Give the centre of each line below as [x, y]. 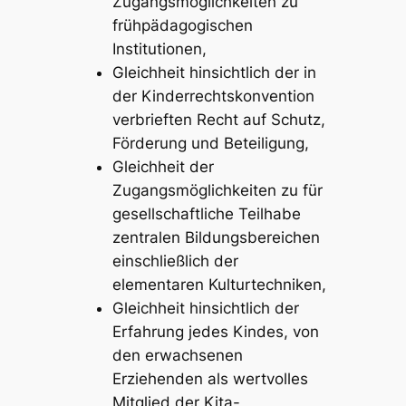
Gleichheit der [163, 166]
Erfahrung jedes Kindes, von [215, 331]
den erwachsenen [177, 355]
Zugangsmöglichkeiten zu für [217, 190]
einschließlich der [175, 261]
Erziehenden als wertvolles [210, 378]
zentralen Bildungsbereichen [216, 237]
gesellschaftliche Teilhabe [206, 213]
